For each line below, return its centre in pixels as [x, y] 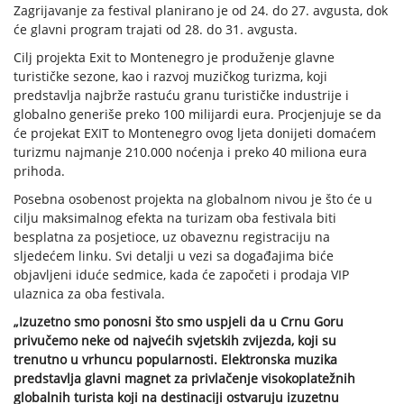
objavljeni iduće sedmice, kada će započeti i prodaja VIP [181, 275]
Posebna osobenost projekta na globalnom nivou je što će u [193, 199]
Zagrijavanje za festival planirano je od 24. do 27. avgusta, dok [201, 11]
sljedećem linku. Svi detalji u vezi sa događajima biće [174, 256]
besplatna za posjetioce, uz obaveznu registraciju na [172, 237]
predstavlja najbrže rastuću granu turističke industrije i [181, 96]
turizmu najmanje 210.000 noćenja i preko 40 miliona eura [190, 152]
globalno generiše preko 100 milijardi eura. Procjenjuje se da [197, 115]
